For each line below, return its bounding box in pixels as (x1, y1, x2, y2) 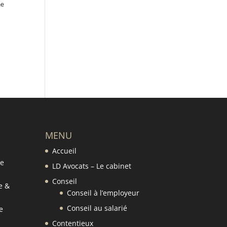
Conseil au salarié (67, 203, 128, 213)
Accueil (52, 145, 77, 156)
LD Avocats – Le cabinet (52, 161, 132, 171)
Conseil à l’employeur (67, 187, 140, 198)
